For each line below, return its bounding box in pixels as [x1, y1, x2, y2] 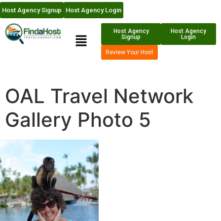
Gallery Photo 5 [5, 107, 151, 132]
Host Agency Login [66, 6, 121, 14]
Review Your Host [106, 49, 154, 56]
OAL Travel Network [5, 83, 193, 108]
